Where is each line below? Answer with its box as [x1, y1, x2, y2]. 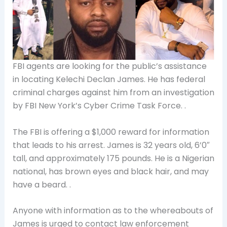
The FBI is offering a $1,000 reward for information [12, 126, 209, 138]
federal [174, 73, 205, 86]
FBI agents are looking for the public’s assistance [12, 60, 207, 72]
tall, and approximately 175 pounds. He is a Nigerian [12, 152, 214, 164]
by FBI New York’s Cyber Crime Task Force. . [12, 100, 186, 112]
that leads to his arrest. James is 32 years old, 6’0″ [12, 139, 210, 151]
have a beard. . [12, 178, 71, 191]
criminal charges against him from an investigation [12, 87, 214, 99]
